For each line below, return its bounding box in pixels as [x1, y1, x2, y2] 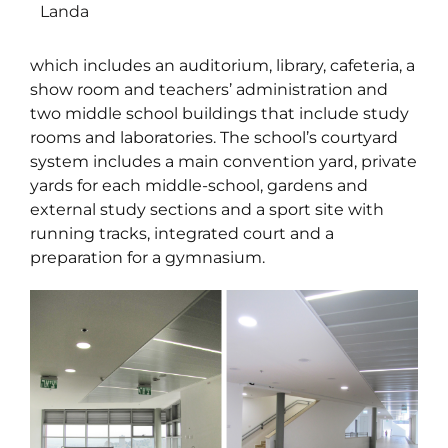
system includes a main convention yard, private [30, 152, 417, 171]
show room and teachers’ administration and [30, 80, 388, 99]
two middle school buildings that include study [30, 104, 409, 123]
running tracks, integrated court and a [30, 224, 334, 243]
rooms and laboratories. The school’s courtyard [30, 128, 398, 147]
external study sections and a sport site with [30, 200, 384, 219]
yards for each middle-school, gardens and [30, 176, 368, 195]
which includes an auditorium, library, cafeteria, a [30, 56, 415, 75]
